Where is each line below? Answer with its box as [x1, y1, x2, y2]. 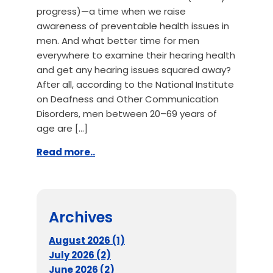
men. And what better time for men [37, 34, 199, 47]
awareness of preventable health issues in [37, 19, 229, 32]
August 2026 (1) [49, 234, 125, 247]
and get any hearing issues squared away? [37, 63, 231, 76]
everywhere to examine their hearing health [37, 49, 235, 62]
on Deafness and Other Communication [37, 93, 219, 105]
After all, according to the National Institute [37, 78, 234, 91]
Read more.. [37, 146, 95, 158]
